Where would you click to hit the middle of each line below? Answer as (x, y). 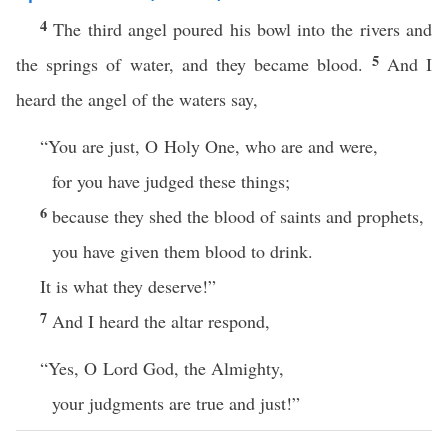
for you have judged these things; (171, 181)
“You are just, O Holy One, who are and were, (209, 146)
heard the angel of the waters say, (137, 99)
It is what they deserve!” (128, 286)
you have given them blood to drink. (182, 251)
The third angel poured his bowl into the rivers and (243, 29)
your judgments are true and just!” (176, 403)
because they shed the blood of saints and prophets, (238, 216)
